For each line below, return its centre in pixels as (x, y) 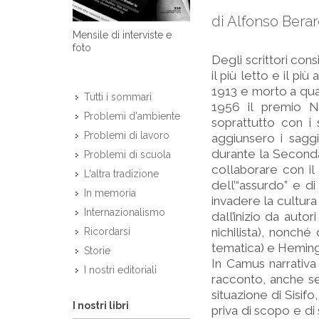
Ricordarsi (107, 232)
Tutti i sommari (118, 97)
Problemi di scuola (127, 155)
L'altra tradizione (121, 174)
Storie (97, 251)
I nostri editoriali (120, 270)
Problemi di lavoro (127, 136)
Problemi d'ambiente (132, 116)
